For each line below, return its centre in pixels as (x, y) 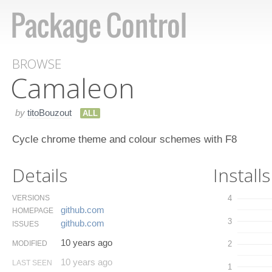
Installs (242, 175)
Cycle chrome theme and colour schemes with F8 (124, 139)
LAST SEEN (32, 263)
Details (40, 175)
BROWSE (37, 64)
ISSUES (25, 224)
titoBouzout (49, 112)
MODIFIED (30, 243)
